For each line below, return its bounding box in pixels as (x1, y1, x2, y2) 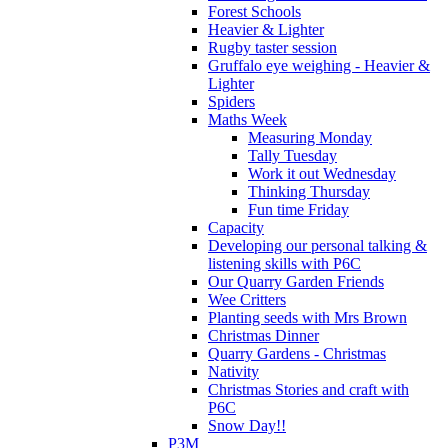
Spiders (208, 92, 255, 110)
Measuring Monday (248, 128, 372, 146)
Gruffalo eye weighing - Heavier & (208, 56, 430, 74)
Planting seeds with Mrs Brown (208, 308, 407, 326)
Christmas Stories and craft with (208, 380, 409, 398)
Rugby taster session (208, 38, 337, 56)
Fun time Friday (248, 200, 349, 218)
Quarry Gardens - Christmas (208, 344, 386, 362)
